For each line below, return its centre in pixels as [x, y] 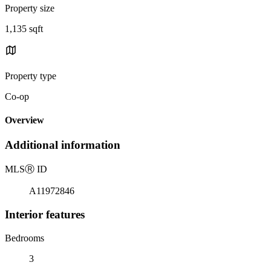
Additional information [63, 145]
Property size [30, 8]
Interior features [45, 214]
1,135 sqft [24, 28]
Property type [31, 76]
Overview [24, 120]
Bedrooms [24, 238]
